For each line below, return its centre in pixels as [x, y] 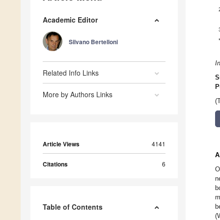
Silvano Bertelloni [93, 42]
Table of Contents [73, 207]
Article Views [61, 144]
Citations [55, 164]
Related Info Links [71, 73]
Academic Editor [70, 20]
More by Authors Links [78, 95]
